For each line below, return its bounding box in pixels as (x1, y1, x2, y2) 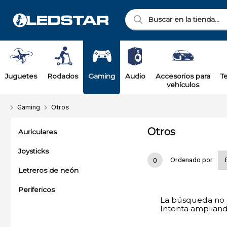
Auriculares (18, 128, 57, 136)
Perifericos (18, 185, 55, 194)
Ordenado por (170, 156, 213, 164)
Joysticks (18, 147, 49, 155)
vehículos (167, 81, 199, 89)
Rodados (47, 72, 78, 80)
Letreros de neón (18, 166, 79, 174)
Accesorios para (156, 72, 210, 80)
